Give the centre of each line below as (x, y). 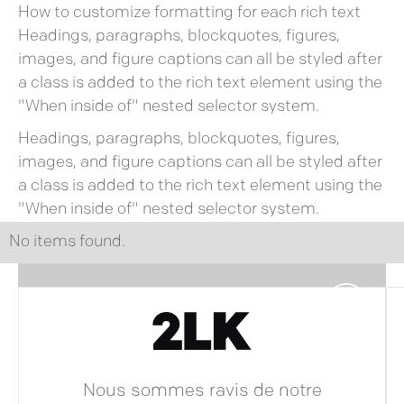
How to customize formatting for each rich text (189, 13)
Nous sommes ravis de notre (202, 392)
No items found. (67, 242)
